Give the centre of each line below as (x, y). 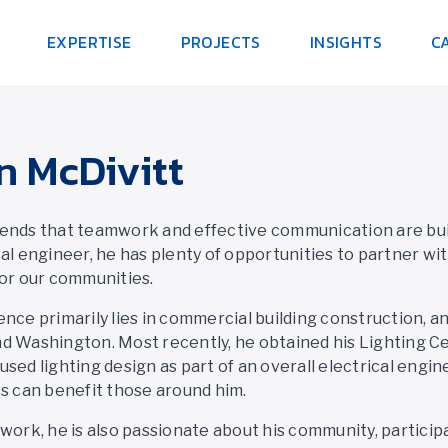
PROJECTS (220, 42)
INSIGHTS (346, 42)
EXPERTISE (89, 42)
